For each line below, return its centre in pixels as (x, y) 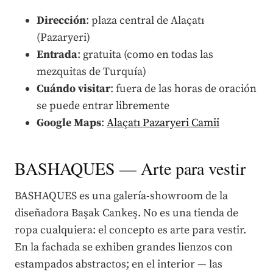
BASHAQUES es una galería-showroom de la (121, 196)
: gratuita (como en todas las (145, 54)
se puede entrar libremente (103, 105)
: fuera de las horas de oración (183, 88)
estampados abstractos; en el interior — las (119, 264)
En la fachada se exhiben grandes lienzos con (124, 247)
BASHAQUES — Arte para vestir (130, 168)
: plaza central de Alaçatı (145, 20)
